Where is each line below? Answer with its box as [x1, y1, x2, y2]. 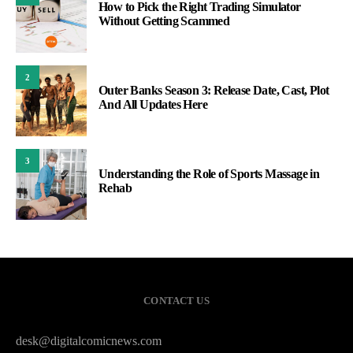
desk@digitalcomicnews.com [16, 334, 162, 348]
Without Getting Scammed [98, 14, 230, 28]
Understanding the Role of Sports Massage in [98, 167, 320, 181]
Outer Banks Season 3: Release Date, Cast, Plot [98, 84, 329, 98]
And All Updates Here [98, 98, 208, 112]
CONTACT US [143, 295, 210, 307]
